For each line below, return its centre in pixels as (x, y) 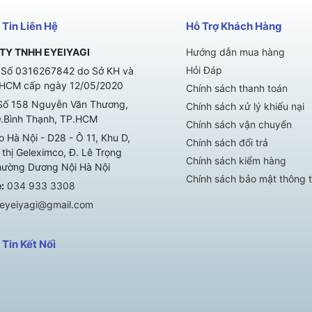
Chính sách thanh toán (236, 88)
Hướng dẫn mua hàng (235, 52)
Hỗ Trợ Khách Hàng (234, 26)
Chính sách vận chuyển (239, 125)
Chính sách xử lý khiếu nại (245, 107)
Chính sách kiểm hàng (236, 161)
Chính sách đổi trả (227, 143)
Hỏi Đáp (204, 70)
